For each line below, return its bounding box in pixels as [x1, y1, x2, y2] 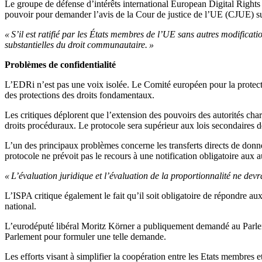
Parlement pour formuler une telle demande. [5, 232, 166, 242]
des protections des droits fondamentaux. [5, 90, 154, 101]
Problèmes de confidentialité [5, 60, 116, 70]
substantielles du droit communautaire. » [5, 40, 154, 50]
